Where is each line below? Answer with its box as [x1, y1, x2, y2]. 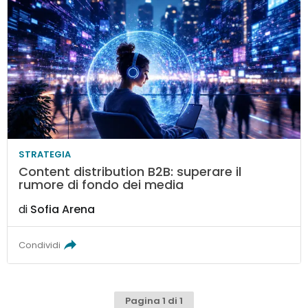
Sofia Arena [30, 201, 96, 217]
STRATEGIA [19, 147, 71, 161]
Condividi [19, 238, 61, 252]
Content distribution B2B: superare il [19, 162, 242, 180]
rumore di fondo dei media [19, 175, 184, 193]
